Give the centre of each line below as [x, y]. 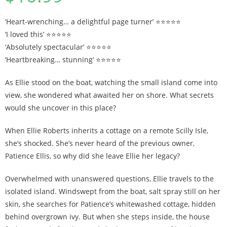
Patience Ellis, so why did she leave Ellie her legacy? [92, 156]
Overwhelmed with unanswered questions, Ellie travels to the [109, 179]
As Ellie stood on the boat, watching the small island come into [111, 82]
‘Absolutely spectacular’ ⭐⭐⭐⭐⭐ [58, 47]
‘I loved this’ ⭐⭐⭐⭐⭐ [38, 34]
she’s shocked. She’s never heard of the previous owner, [100, 143]
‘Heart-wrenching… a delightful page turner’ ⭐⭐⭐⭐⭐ [93, 22]
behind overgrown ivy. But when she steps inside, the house [107, 217]
